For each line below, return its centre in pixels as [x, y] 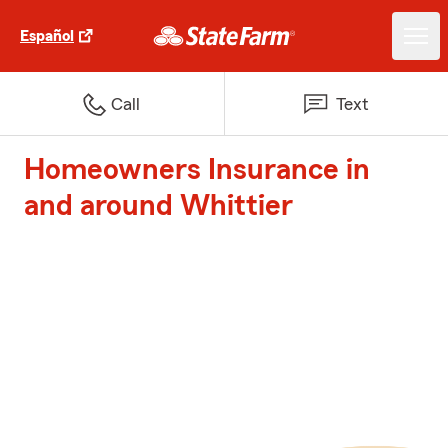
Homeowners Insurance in [197, 170]
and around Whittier [158, 206]
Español [47, 36]
